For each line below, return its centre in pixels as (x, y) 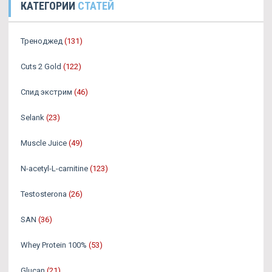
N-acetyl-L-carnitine (54, 169)
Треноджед (42, 41)
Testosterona (44, 194)
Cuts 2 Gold (41, 67)
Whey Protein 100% (54, 245)
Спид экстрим (46, 92)
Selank (32, 118)
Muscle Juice (44, 143)
